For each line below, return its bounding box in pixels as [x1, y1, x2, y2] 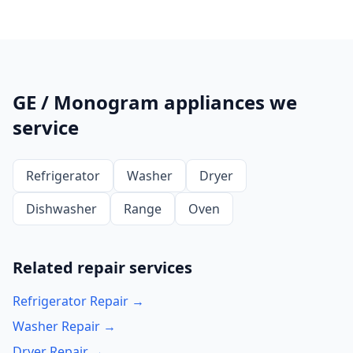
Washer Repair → [13, 318, 116, 335]
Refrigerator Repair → [13, 292, 144, 310]
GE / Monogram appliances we [13, 89, 297, 115]
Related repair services [13, 257, 192, 278]
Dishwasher [26, 200, 97, 217]
